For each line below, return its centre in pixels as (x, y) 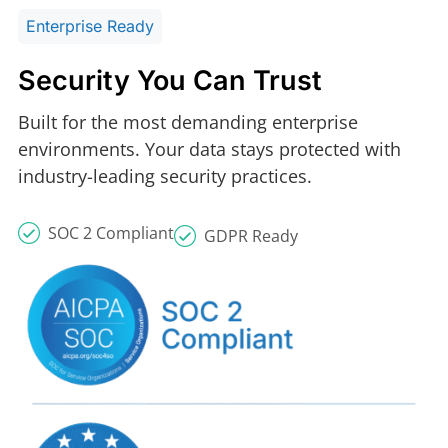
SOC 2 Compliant (110, 233)
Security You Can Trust (169, 80)
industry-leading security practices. (164, 175)
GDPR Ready (250, 235)
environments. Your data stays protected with (209, 148)
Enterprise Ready (89, 25)
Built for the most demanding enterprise (187, 121)
